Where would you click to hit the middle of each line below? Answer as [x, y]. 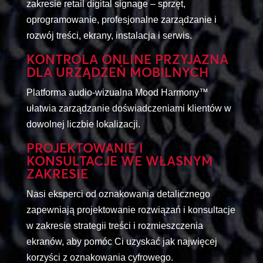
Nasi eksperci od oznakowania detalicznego [118, 194]
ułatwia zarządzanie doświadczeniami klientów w [129, 108]
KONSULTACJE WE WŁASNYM [119, 161]
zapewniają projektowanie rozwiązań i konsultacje [131, 210]
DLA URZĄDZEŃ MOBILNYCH [117, 72]
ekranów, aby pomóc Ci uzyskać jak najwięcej [122, 241]
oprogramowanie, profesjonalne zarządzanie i [121, 19]
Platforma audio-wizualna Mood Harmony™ [117, 92]
